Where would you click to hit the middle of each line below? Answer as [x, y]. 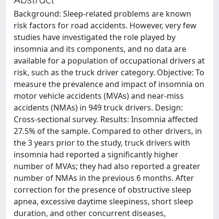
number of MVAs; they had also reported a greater [107, 166]
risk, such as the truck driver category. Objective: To [109, 72]
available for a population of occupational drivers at [109, 61]
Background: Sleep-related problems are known [102, 14]
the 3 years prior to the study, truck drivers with [102, 143]
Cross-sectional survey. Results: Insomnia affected [106, 119]
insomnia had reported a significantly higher [96, 154]
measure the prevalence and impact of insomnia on [109, 84]
